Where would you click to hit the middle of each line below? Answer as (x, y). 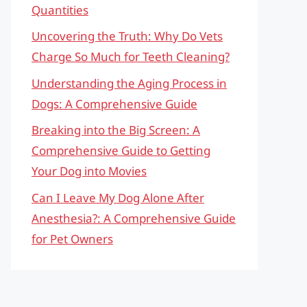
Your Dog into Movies (89, 171)
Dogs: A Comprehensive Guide (114, 103)
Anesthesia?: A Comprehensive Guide (134, 218)
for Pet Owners (72, 238)
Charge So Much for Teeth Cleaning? (131, 57)
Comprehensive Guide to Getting (121, 150)
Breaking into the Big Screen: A (116, 130)
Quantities (60, 10)
